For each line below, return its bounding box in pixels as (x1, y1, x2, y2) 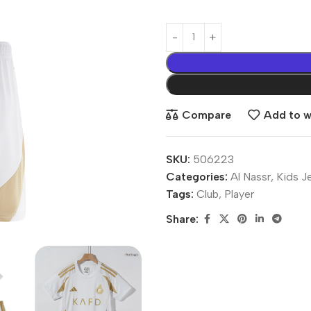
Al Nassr (230, 169, 271, 183)
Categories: (166, 169, 228, 183)
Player (224, 187, 254, 201)
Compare (181, 108, 231, 122)
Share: (166, 212, 199, 226)
